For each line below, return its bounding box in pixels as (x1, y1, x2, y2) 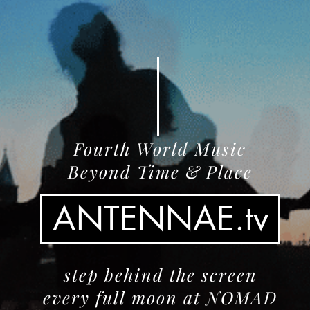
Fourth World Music (73, 137, 246, 160)
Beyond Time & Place (67, 160, 253, 183)
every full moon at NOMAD (43, 286, 277, 309)
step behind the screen (63, 263, 257, 286)
